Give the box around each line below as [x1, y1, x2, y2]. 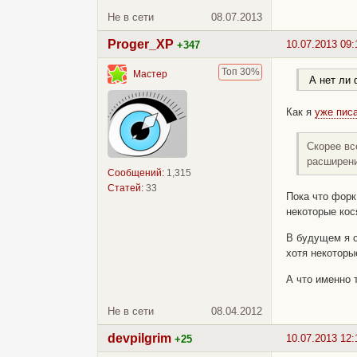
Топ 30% [221, 65, 260, 77]
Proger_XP [108, 37, 174, 51]
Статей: [108, 182, 143, 194]
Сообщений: [108, 167, 164, 178]
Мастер [133, 69, 167, 80]
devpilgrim [108, 331, 171, 346]
